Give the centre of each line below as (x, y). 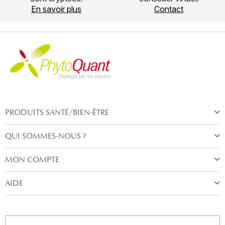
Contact (169, 9)
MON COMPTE (32, 160)
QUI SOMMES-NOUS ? (45, 136)
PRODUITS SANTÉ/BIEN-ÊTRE (57, 113)
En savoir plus (56, 9)
